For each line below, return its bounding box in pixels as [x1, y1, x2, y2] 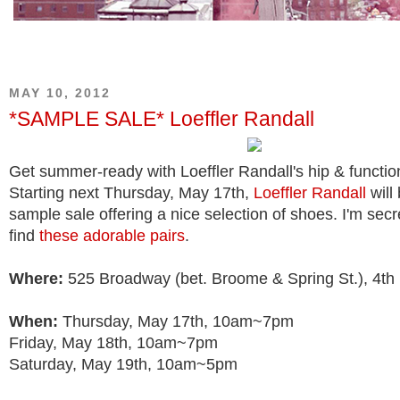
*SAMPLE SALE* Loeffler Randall [9, 107, 314, 131]
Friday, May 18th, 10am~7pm [9, 334, 218, 353]
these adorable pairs [39, 227, 185, 246]
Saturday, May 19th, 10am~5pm [9, 355, 237, 374]
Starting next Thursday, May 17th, [9, 184, 254, 203]
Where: [9, 270, 63, 288]
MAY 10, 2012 [9, 86, 111, 100]
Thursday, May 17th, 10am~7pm [58, 312, 294, 331]
